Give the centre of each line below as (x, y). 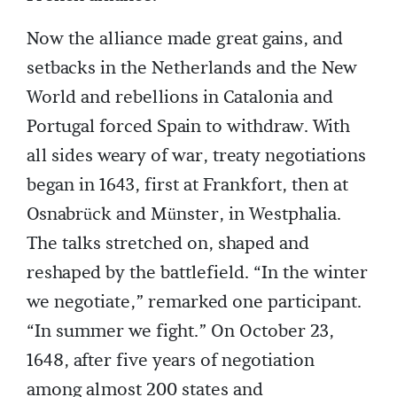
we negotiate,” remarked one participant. (194, 303)
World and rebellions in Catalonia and (180, 98)
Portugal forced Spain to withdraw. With (188, 127)
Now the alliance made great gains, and (185, 39)
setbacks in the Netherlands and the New (192, 69)
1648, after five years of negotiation (171, 361)
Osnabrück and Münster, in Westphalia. (184, 215)
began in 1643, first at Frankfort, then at (187, 186)
